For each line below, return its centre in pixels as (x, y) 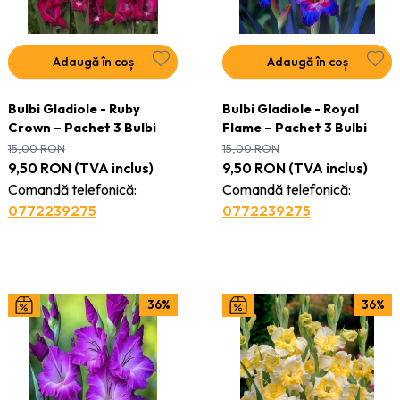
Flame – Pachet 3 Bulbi (294, 127)
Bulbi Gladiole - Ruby (74, 108)
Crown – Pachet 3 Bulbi (82, 127)
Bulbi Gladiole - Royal (290, 108)
